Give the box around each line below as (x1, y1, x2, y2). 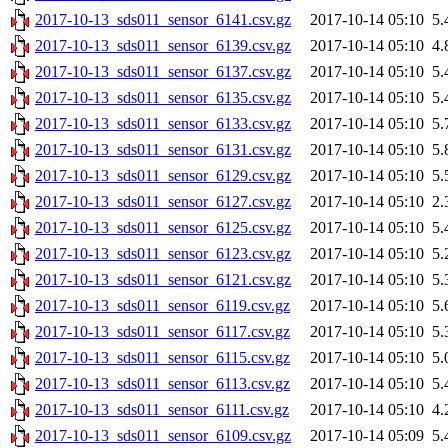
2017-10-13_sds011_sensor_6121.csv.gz (35, 271, 291, 289)
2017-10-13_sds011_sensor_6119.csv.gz (35, 297, 290, 315)
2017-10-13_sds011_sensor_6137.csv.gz (35, 63, 291, 81)
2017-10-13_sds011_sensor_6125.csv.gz (35, 219, 291, 237)
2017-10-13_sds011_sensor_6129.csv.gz (35, 167, 291, 185)
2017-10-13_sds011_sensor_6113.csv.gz (35, 375, 290, 393)
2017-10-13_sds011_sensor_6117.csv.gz (35, 323, 290, 341)
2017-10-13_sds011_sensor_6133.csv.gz (35, 115, 291, 133)
